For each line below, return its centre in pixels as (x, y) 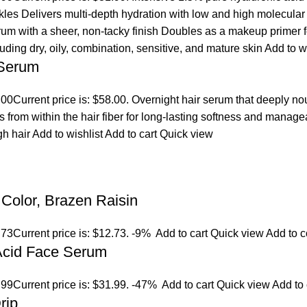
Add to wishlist (69, 134)
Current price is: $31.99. (72, 285)
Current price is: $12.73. (72, 233)
